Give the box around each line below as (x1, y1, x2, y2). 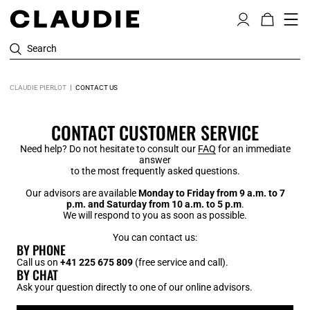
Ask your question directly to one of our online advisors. (17, 282, 253, 293)
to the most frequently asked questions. (70, 165, 240, 176)
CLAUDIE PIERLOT (10, 84, 66, 91)
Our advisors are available (25, 188, 138, 199)
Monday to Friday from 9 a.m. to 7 (138, 188, 285, 199)
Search (27, 43, 57, 54)
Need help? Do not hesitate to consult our (19, 143, 198, 154)
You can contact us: (113, 232, 197, 243)
